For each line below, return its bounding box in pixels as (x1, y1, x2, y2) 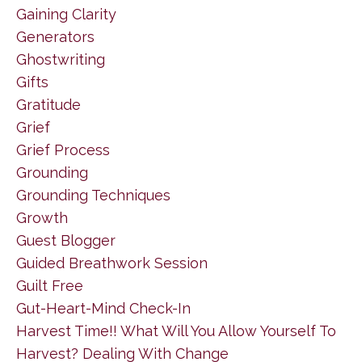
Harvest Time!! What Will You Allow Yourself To (16, 322, 336, 339)
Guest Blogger (16, 231, 116, 249)
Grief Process (16, 141, 110, 158)
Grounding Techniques (16, 186, 170, 204)
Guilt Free (16, 276, 83, 294)
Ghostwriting (16, 50, 105, 68)
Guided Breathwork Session (16, 254, 208, 271)
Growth (16, 208, 68, 226)
